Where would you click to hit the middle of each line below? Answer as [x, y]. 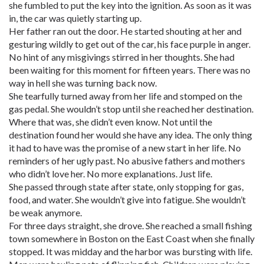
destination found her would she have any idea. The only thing [131, 135]
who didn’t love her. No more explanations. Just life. [110, 174]
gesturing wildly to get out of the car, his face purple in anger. [130, 44]
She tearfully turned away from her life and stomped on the [126, 96]
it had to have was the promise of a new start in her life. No [125, 148]
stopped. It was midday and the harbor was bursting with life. [131, 251]
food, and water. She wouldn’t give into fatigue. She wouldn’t [127, 199]
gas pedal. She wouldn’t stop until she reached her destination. [131, 109]
